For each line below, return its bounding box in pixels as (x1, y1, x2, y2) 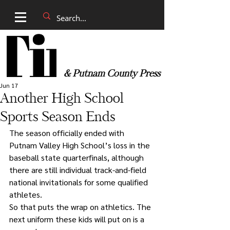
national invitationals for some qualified (9, 177, 150, 187)
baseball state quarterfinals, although (9, 152, 146, 163)
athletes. (9, 189, 42, 200)
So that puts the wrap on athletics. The (9, 201, 153, 212)
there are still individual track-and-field (9, 164, 148, 175)
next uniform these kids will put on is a (9, 214, 146, 224)
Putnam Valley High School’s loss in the (9, 140, 152, 150)
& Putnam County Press (64, 69, 160, 79)
